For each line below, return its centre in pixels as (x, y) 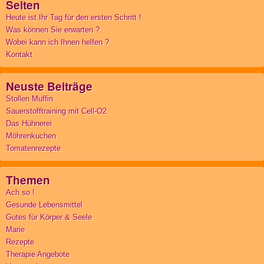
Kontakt (19, 54)
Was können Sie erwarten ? (53, 29)
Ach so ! (20, 192)
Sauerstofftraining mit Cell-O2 (56, 111)
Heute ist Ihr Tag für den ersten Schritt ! (74, 17)
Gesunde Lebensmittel (44, 204)
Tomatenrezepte (33, 148)
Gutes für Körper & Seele (49, 217)
